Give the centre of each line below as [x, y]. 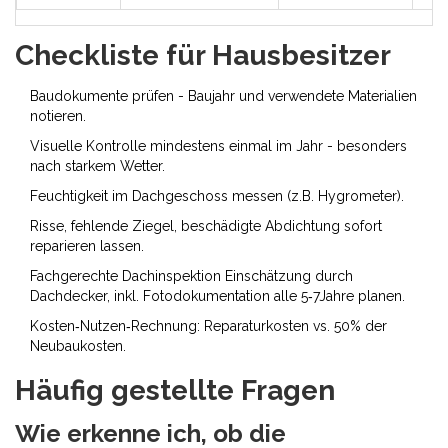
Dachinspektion [171, 276]
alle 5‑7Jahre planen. [337, 296]
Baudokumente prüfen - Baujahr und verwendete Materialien [223, 96]
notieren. [58, 116]
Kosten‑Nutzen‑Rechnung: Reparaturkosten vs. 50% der [208, 326]
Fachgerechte [76, 276]
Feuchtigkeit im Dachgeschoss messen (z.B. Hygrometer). [217, 196]
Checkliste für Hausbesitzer [203, 56]
